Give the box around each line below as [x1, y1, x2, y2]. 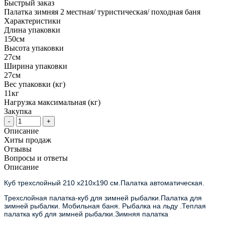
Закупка [4, 106, 32, 116]
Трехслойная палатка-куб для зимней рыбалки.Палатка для [4, 193, 202, 202]
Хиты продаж [4, 135, 51, 144]
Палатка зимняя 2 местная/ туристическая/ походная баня [4, 7, 200, 16]
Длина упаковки [4, 25, 60, 34]
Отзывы [4, 144, 32, 153]
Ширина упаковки [4, 61, 67, 70]
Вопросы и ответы [4, 153, 68, 162]
